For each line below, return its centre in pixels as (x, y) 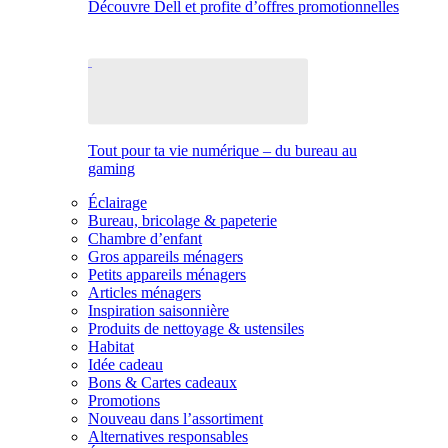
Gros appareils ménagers (165, 256)
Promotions (124, 400)
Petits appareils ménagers (167, 274)
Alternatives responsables (168, 436)
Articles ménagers (144, 292)
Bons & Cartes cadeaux (162, 382)
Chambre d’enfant (145, 238)
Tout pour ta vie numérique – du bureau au (222, 150)
